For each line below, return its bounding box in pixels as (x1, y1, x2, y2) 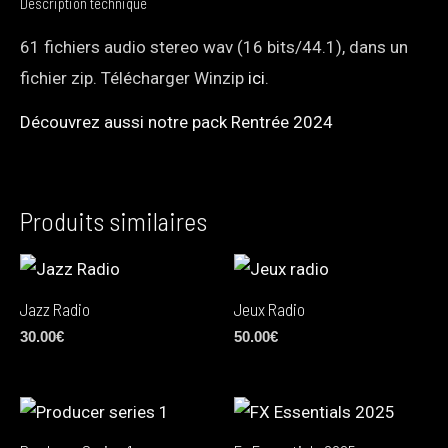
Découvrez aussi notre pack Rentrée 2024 (20, 112, 333, 133)
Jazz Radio (20, 298, 90, 319)
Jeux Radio (234, 298, 305, 319)
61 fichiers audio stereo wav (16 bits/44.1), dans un (20, 37, 408, 58)
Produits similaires (20, 205, 207, 237)
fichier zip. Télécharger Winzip (20, 68, 248, 89)
